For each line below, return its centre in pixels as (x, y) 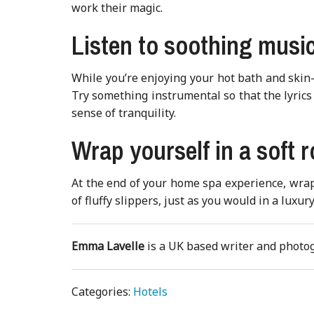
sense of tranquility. (124, 112)
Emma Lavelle (110, 246)
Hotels (151, 291)
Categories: (103, 291)
